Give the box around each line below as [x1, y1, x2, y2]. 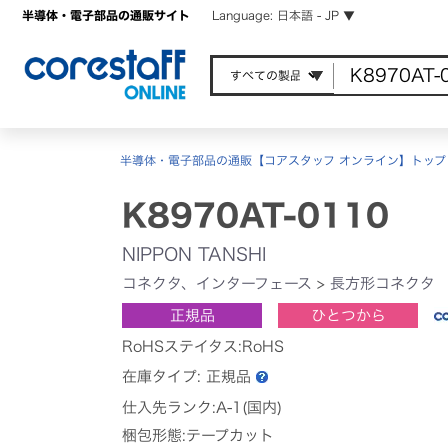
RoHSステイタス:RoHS [122, 338, 284, 354]
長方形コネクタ [330, 275, 435, 291]
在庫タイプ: [122, 368, 206, 384]
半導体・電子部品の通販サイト [22, 9, 190, 21]
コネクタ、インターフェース [122, 275, 312, 291]
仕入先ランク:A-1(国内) [122, 400, 282, 416]
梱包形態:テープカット [122, 428, 274, 444]
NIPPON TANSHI [122, 244, 266, 263]
